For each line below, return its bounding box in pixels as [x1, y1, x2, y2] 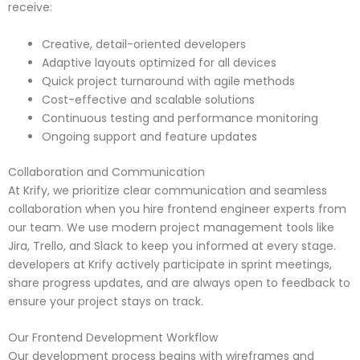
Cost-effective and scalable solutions [42, 91, 255, 108]
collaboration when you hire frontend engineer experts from [8, 200, 346, 217]
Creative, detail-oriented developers [42, 35, 246, 52]
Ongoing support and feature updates [42, 128, 257, 145]
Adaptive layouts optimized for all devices [42, 54, 276, 71]
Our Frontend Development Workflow [8, 329, 218, 346]
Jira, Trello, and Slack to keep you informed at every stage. [8, 237, 336, 254]
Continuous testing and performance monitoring [42, 109, 318, 126]
